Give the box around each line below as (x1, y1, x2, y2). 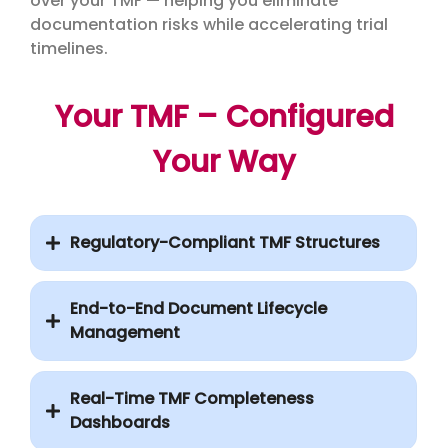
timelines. (30, 36, 108, 60)
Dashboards (70, 411, 170, 435)
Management (70, 321, 180, 345)
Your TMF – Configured (54, 96, 394, 139)
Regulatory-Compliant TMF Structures (70, 231, 380, 255)
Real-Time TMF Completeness (70, 387, 314, 411)
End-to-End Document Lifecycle (70, 297, 327, 321)
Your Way (153, 141, 295, 184)
